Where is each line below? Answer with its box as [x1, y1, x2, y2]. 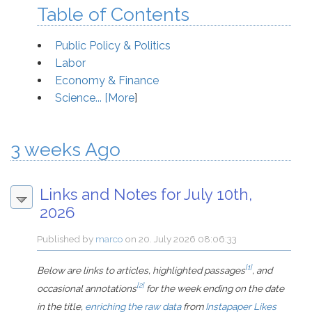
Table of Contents [37, 3, 190, 26]
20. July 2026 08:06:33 [139, 233, 237, 245]
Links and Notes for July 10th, [40, 185, 252, 204]
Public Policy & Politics [54, 39, 171, 53]
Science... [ [54, 91, 108, 105]
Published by [37, 233, 96, 245]
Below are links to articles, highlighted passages [37, 265, 246, 276]
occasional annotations [37, 283, 137, 295]
